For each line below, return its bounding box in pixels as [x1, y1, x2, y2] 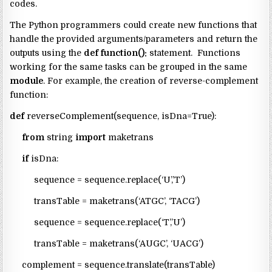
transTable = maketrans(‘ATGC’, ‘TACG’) [10, 196, 200, 206]
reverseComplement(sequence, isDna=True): [24, 111, 217, 121]
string [44, 132, 76, 143]
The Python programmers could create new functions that [10, 20, 257, 30]
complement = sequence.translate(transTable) [10, 260, 216, 270]
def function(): [84, 48, 148, 58]
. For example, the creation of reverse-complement [43, 76, 259, 86]
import [75, 132, 106, 143]
